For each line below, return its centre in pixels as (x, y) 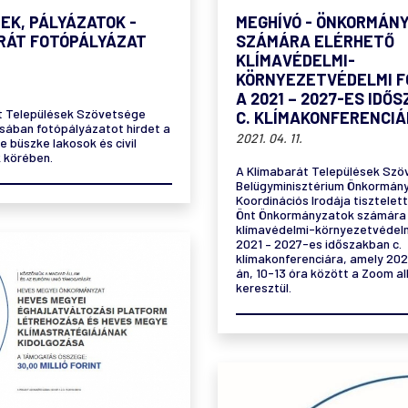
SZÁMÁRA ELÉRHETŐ (315, 41)
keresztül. (264, 287)
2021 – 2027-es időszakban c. (319, 243)
